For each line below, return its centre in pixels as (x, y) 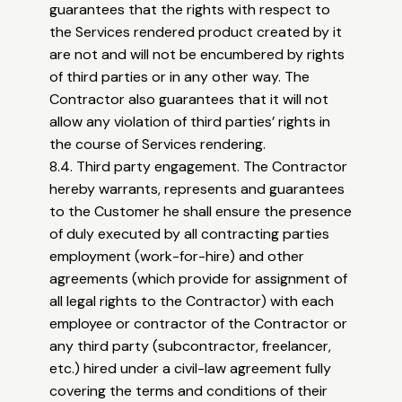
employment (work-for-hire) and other (177, 257)
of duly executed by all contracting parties (190, 234)
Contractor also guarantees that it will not (189, 100)
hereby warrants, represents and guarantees (197, 189)
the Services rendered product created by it (196, 32)
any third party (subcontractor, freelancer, (191, 346)
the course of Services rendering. (158, 144)
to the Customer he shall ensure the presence (201, 212)
